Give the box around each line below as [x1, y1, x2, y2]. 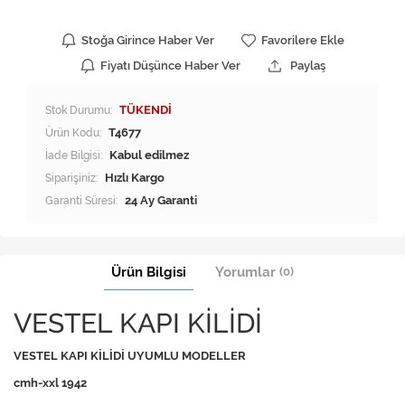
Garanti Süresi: [45, 193, 118, 208]
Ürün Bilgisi [111, 264, 186, 281]
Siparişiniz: [45, 171, 98, 185]
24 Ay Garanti [122, 193, 197, 208]
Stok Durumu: [45, 103, 112, 118]
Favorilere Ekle [260, 33, 344, 48]
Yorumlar [215, 264, 279, 281]
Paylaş [287, 59, 325, 73]
